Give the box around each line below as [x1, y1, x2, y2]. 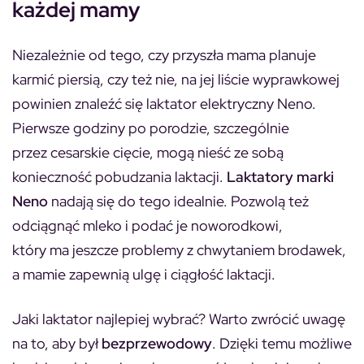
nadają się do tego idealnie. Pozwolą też [48, 191, 309, 210]
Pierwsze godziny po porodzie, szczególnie [12, 118, 289, 137]
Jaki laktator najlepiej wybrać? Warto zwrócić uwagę [12, 309, 345, 328]
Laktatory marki [227, 167, 334, 186]
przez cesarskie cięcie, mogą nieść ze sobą [12, 142, 284, 162]
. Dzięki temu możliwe [212, 333, 352, 353]
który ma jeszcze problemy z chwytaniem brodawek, [12, 240, 346, 259]
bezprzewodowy [102, 333, 212, 353]
